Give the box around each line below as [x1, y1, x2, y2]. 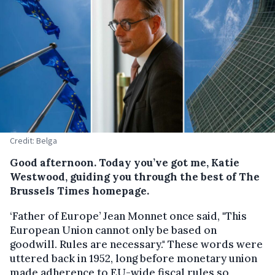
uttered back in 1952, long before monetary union [10, 252, 257, 265]
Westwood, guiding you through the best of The [10, 170, 260, 184]
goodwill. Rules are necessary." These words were [10, 238, 263, 251]
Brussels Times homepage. [10, 184, 149, 198]
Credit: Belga [10, 135, 57, 146]
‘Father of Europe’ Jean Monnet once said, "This [10, 209, 247, 223]
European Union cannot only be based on [10, 223, 217, 237]
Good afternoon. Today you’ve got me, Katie [10, 156, 239, 169]
